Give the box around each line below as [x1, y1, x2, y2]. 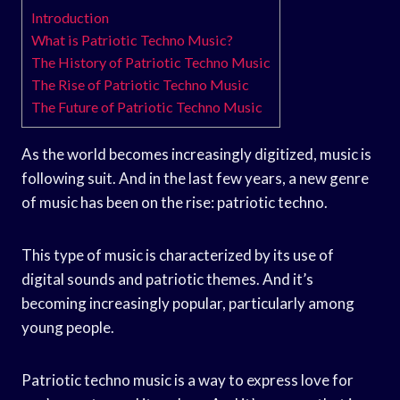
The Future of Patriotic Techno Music [31, 97, 262, 115]
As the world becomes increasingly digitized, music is [21, 144, 371, 163]
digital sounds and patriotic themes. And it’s [21, 269, 313, 288]
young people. [21, 317, 114, 337]
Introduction [31, 8, 109, 26]
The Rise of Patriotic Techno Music [31, 75, 249, 93]
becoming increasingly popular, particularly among [21, 293, 354, 312]
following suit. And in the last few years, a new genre [21, 168, 369, 187]
